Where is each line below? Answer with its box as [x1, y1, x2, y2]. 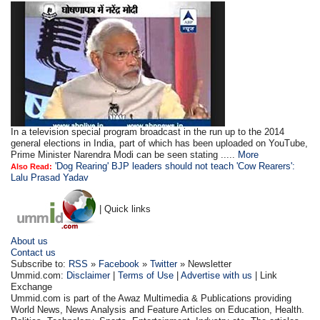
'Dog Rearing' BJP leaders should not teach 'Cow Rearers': [55, 161, 296, 171]
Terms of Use [118, 270, 174, 281]
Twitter [150, 259, 178, 269]
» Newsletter [177, 259, 232, 269]
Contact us [11, 247, 56, 258]
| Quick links [99, 203, 151, 214]
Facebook [99, 259, 140, 269]
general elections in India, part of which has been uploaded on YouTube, [11, 138, 309, 149]
